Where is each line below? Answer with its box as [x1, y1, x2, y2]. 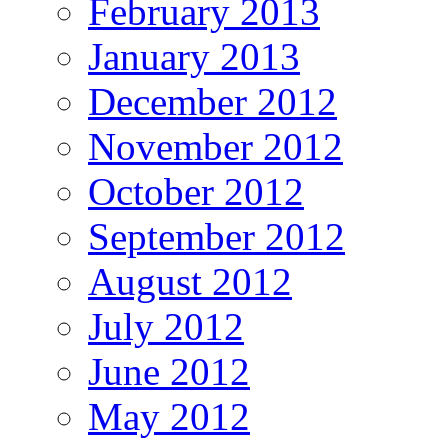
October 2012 [88, 170, 304, 214]
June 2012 [88, 350, 250, 394]
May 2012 [88, 395, 250, 439]
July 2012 [88, 305, 244, 349]
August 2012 [88, 260, 292, 304]
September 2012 [88, 215, 345, 259]
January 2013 [88, 35, 300, 79]
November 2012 [88, 125, 343, 169]
